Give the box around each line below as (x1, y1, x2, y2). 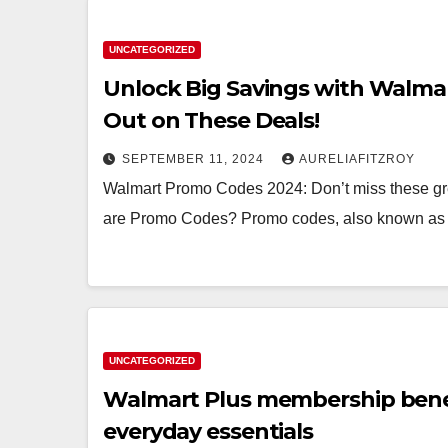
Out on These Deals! (103, 107, 320, 134)
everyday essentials (103, 418, 314, 445)
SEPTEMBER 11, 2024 (122, 152, 268, 166)
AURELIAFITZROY (299, 152, 415, 166)
